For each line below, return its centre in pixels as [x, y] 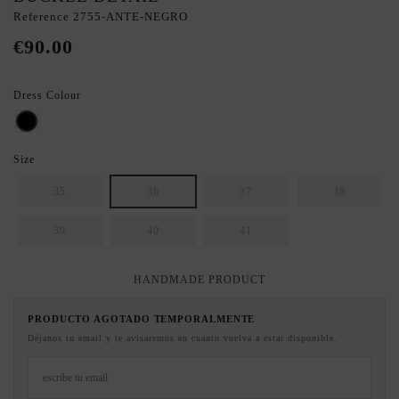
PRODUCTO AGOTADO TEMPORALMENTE [142, 319]
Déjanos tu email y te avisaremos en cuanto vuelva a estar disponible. [183, 338]
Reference [41, 17]
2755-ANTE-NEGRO [130, 17]
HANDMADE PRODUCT [199, 280]
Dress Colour [47, 95]
